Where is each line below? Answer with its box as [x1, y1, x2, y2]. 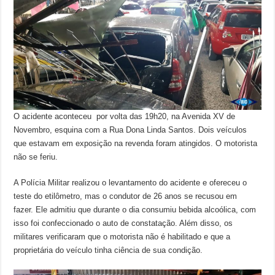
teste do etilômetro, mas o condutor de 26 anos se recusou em [14, 191, 238, 201]
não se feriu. [14, 152, 58, 161]
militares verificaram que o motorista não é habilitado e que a [14, 231, 231, 241]
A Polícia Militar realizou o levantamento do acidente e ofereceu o [14, 177, 247, 187]
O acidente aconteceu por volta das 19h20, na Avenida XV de [14, 111, 236, 121]
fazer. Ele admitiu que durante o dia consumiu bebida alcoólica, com [14, 204, 257, 214]
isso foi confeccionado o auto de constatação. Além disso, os [14, 218, 233, 228]
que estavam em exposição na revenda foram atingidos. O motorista [14, 138, 258, 148]
